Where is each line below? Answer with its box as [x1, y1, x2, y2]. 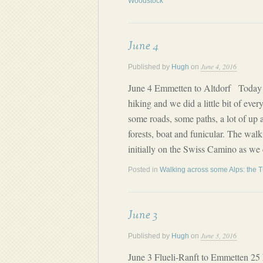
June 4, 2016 [201, 62, 237, 71]
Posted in [128, 166, 160, 174]
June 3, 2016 [201, 231, 237, 240]
